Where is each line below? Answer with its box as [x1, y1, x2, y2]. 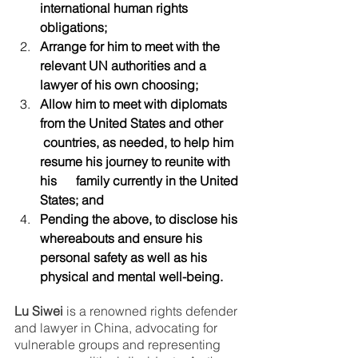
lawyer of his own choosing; [40, 77, 198, 93]
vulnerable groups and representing [14, 336, 224, 352]
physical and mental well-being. [40, 268, 223, 284]
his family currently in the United [40, 173, 241, 189]
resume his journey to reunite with [40, 153, 233, 169]
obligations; [40, 19, 107, 35]
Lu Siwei [14, 303, 63, 319]
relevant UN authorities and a [40, 58, 225, 74]
